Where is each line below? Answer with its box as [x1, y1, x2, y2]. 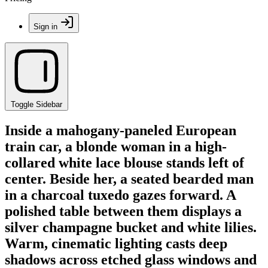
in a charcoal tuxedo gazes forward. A [5, 187, 236, 203]
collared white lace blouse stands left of [5, 154, 244, 170]
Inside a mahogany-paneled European [5, 122, 236, 138]
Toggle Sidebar [11, 100, 62, 109]
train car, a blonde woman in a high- [5, 138, 227, 154]
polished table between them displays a [5, 203, 242, 219]
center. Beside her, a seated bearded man [5, 170, 254, 187]
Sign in [33, 22, 57, 31]
